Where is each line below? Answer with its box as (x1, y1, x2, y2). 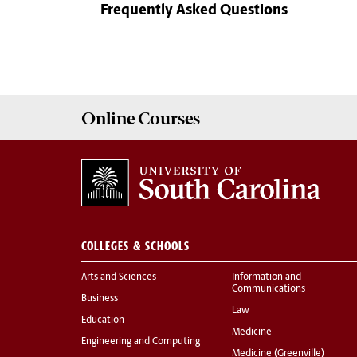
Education (81, 316, 124, 326)
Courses (138, 108, 200, 128)
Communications (232, 284, 305, 295)
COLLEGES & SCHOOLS (81, 238, 190, 254)
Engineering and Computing (81, 337, 200, 347)
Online (81, 108, 138, 128)
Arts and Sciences (81, 273, 156, 283)
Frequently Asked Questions (100, 3, 288, 18)
